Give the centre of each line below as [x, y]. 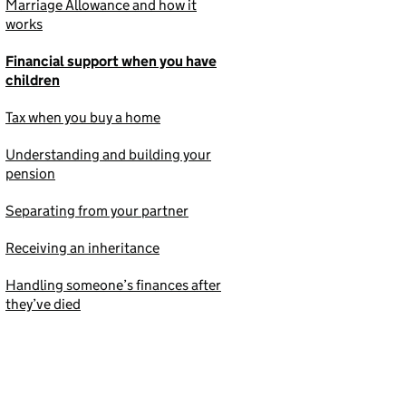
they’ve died [43, 304]
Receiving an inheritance [82, 248]
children [33, 81]
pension [30, 174]
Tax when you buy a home [83, 118]
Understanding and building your [108, 155]
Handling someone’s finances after [113, 285]
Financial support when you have [111, 62]
